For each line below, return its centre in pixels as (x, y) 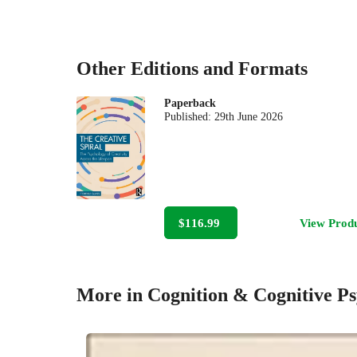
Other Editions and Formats (192, 68)
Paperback (190, 103)
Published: (190, 116)
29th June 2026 (249, 116)
